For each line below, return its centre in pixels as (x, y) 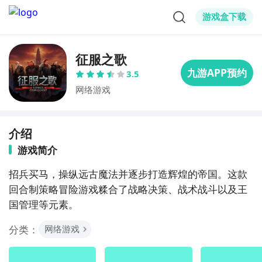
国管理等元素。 (43, 204)
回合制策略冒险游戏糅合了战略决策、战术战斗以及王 (128, 189)
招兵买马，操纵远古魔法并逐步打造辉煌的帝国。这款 (128, 173)
